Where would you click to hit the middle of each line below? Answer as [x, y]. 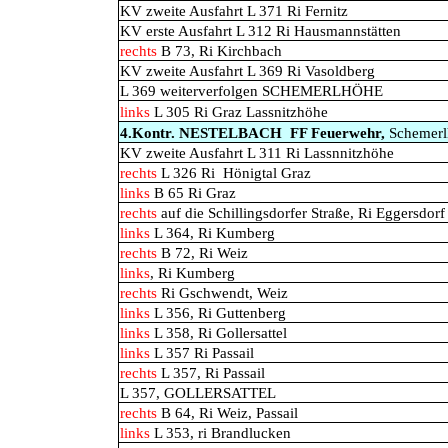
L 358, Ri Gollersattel [218, 333]
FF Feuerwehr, [337, 133]
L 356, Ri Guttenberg [220, 313]
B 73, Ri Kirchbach [219, 51]
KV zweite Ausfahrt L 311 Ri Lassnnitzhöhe [257, 153]
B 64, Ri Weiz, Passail [229, 413]
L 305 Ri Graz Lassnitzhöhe [239, 112]
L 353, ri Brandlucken [220, 433]
